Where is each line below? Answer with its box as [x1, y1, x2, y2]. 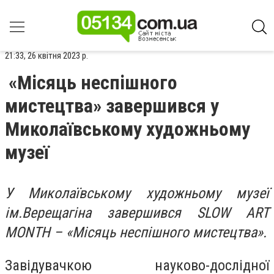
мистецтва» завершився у [5, 94, 219, 117]
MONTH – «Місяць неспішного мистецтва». [5, 224, 267, 241]
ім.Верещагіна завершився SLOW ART [5, 204, 269, 221]
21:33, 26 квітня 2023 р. [5, 50, 88, 61]
